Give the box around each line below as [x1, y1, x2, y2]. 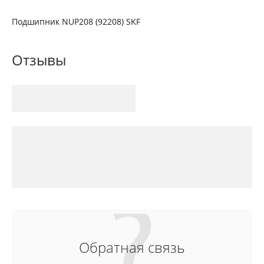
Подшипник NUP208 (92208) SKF [12, 16, 140, 27]
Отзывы [12, 50, 66, 70]
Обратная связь [79, 237, 185, 257]
